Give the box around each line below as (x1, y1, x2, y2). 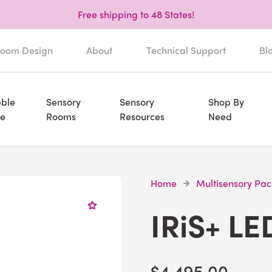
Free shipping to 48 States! (78, 7, 194, 21)
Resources (120, 109, 165, 123)
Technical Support (146, 43, 226, 57)
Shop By (208, 95, 244, 109)
